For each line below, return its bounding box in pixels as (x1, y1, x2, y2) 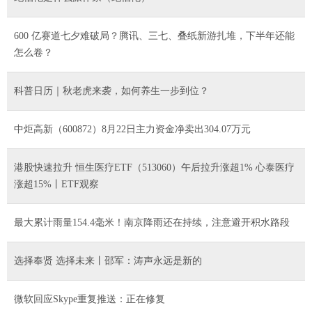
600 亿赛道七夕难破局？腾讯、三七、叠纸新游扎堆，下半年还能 (14, 30, 295, 41)
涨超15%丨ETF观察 (14, 178, 99, 189)
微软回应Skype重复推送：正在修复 (14, 293, 165, 304)
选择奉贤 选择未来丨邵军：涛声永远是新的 (14, 255, 202, 266)
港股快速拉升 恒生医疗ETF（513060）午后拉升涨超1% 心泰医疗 (14, 162, 295, 173)
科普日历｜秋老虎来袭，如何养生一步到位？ (14, 85, 209, 96)
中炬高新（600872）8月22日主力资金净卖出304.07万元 (14, 123, 251, 134)
